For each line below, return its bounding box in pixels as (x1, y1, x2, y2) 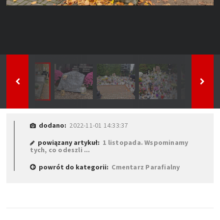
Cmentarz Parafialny (111, 162, 180, 171)
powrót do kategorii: (36, 162, 112, 171)
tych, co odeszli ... (30, 145, 90, 154)
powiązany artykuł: (35, 137, 103, 147)
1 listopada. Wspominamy (103, 137, 189, 147)
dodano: (36, 120, 70, 130)
